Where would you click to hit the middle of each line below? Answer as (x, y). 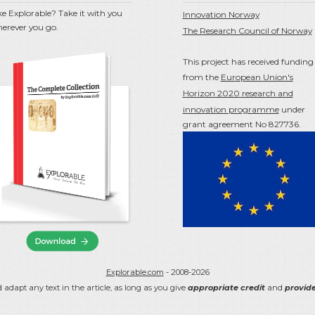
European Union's (257, 77)
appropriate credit (226, 288)
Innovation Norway (221, 15)
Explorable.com (135, 272)
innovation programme (231, 110)
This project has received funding (248, 62)
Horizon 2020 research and (238, 94)
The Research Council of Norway (247, 31)
